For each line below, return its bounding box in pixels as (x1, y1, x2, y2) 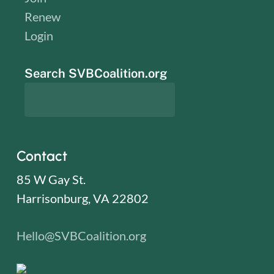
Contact (16, 147, 67, 165)
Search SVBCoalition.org (24, 65, 168, 81)
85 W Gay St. (16, 171, 86, 187)
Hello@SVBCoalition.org (16, 228, 146, 243)
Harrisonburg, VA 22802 (16, 190, 149, 206)
